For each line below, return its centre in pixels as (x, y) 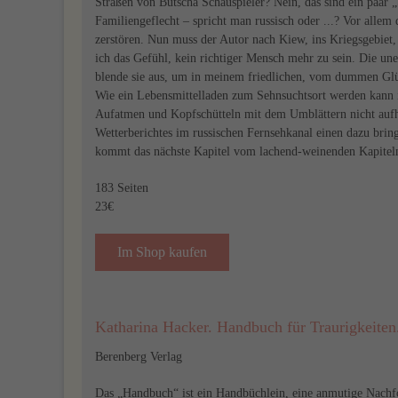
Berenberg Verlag (139, 357)
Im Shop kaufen (162, 252)
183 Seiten (122, 188)
